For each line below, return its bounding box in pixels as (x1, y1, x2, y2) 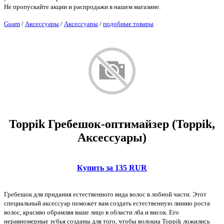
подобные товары (103, 19, 153, 27)
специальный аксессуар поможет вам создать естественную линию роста (4, 199, 210, 207)
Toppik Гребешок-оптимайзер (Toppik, (9, 117, 215, 131)
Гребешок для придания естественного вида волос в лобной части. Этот (4, 190, 206, 198)
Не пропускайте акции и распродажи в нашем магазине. (4, 2, 160, 10)
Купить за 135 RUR (77, 163, 147, 172)
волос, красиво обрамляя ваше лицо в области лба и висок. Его (4, 208, 179, 216)
